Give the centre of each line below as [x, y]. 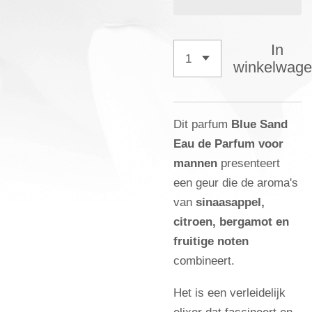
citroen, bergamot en [231, 222]
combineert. [204, 261]
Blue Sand [258, 124]
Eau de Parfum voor [228, 144]
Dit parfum [201, 124]
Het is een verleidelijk [229, 292]
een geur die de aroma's [236, 183]
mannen [197, 163]
